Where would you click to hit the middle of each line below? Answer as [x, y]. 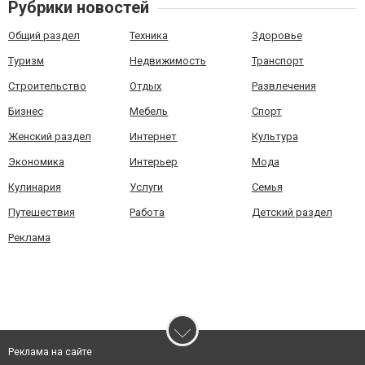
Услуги [147, 187]
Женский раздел [50, 136]
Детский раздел [292, 212]
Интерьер [154, 162]
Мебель [149, 111]
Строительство [47, 86]
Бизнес [26, 111]
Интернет [154, 136]
